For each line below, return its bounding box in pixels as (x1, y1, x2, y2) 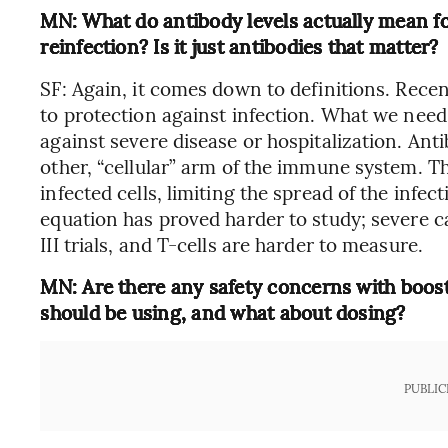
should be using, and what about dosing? (40, 299, 406, 325)
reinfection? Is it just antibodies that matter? (40, 33, 439, 59)
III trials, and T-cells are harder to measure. (40, 231, 423, 257)
